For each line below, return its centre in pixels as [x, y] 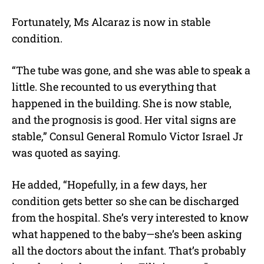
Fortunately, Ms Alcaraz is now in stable [111, 22]
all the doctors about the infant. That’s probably [129, 251]
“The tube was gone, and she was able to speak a [131, 70]
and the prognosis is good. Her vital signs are [124, 120]
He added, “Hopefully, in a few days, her [110, 185]
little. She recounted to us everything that [114, 87]
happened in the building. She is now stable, [122, 103]
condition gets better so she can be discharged [126, 201]
